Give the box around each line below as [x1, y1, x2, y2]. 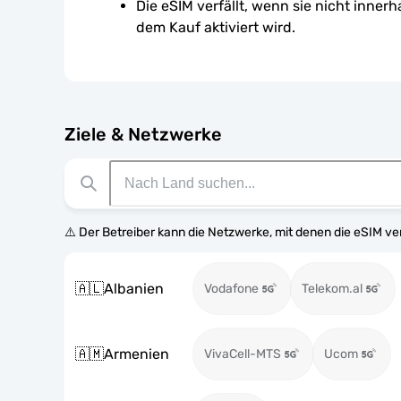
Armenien [104, 345, 169, 363]
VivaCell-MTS [204, 346, 281, 362]
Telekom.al [302, 281, 363, 296]
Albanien [104, 279, 164, 297]
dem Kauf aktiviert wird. [136, 19, 295, 36]
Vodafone [204, 281, 259, 296]
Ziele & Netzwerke [64, 124, 222, 145]
